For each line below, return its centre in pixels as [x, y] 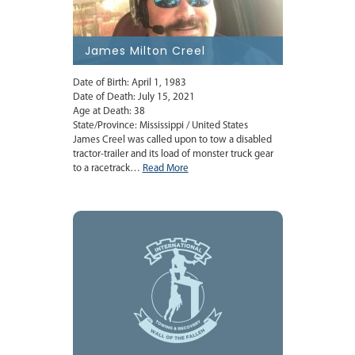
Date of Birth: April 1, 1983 [129, 83]
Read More [165, 169]
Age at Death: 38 [109, 112]
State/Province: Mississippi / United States [160, 126]
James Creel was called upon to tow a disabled [172, 140]
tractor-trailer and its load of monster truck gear [173, 155]
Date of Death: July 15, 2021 [134, 97]
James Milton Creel [145, 51]
